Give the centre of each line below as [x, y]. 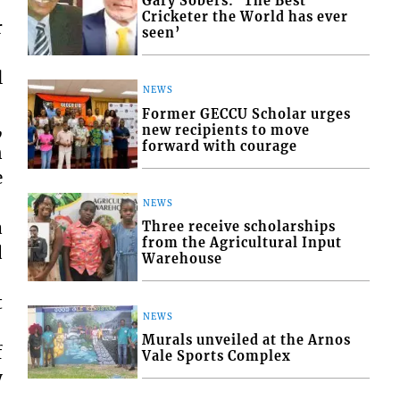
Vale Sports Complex [217, 356]
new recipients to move [226, 130]
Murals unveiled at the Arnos [247, 340]
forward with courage [220, 146]
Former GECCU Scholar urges [247, 114]
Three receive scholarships [239, 227]
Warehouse [183, 259]
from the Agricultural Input [242, 243]
